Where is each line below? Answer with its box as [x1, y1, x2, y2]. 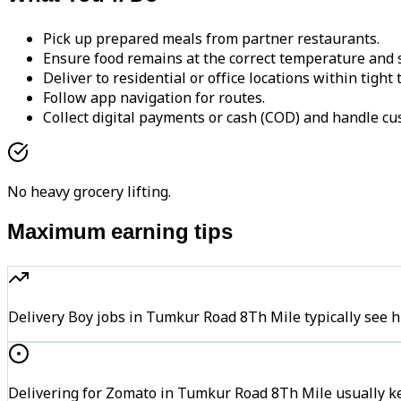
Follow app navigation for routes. [43, 88, 265, 108]
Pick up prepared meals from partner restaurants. [43, 29, 380, 49]
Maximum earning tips [7, 219, 233, 249]
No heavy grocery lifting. [7, 182, 171, 202]
